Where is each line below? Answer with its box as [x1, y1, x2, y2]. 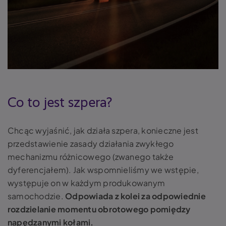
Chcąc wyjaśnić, [8, 125, 74, 136]
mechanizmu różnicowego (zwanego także [8, 151, 174, 162]
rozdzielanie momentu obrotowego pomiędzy [8, 203, 191, 214]
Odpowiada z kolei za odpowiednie [65, 190, 206, 201]
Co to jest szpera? [8, 95, 112, 110]
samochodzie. [8, 190, 66, 201]
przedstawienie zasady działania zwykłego [8, 138, 174, 149]
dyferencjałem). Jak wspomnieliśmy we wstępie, [8, 164, 199, 175]
